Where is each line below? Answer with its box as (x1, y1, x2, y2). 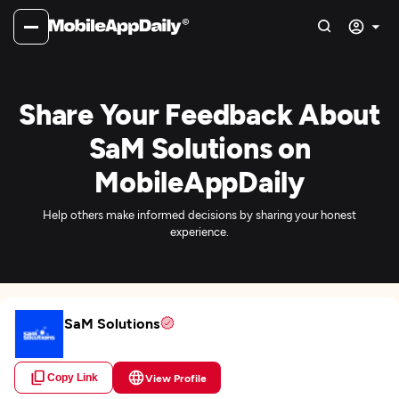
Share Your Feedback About (19, 96, 380, 130)
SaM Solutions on (88, 130, 311, 164)
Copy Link (47, 371, 98, 384)
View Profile (145, 371, 207, 384)
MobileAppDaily (94, 164, 305, 198)
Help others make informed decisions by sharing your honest (43, 208, 356, 222)
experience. (170, 224, 229, 239)
